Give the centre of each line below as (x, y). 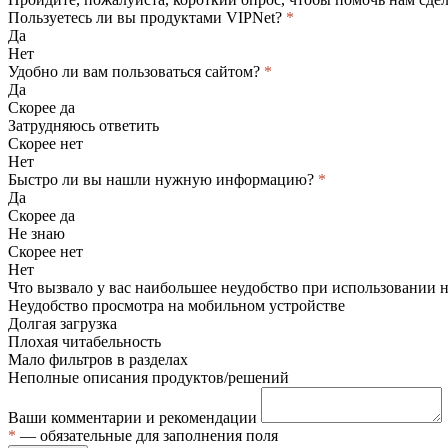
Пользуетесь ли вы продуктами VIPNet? (147, 17)
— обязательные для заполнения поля (147, 435)
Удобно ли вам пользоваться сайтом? (136, 71)
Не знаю (36, 233)
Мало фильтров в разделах (98, 359)
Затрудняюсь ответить (83, 125)
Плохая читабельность (84, 341)
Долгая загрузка (62, 323)
